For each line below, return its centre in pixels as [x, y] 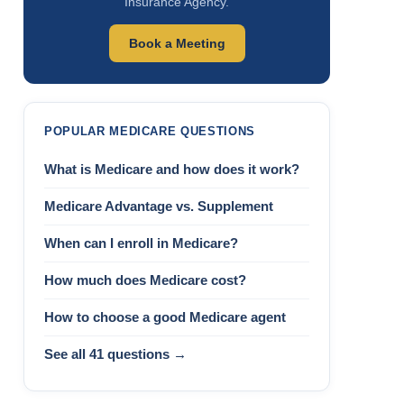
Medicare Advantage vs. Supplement [159, 207]
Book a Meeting [177, 43]
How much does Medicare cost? [145, 280]
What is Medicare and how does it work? [172, 170]
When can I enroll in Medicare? [141, 243]
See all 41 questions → [115, 354]
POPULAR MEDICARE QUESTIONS [150, 131]
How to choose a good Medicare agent [165, 317]
